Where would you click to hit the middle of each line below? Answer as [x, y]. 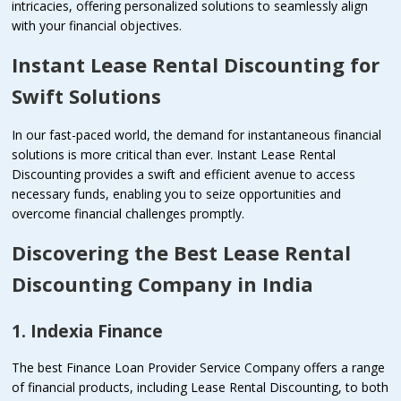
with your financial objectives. [97, 25]
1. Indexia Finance [88, 331]
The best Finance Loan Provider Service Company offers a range [199, 367]
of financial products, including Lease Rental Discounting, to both [200, 387]
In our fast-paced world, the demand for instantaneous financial [197, 134]
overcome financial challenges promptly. [128, 213]
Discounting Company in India [163, 283]
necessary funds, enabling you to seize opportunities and [177, 193]
